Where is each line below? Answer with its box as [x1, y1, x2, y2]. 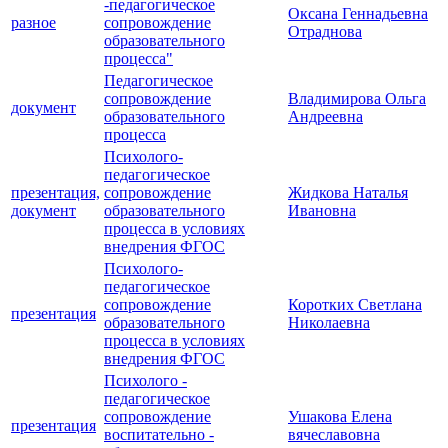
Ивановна [288, 202, 356, 220]
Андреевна [288, 108, 363, 126]
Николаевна [288, 314, 370, 332]
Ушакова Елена [288, 408, 392, 426]
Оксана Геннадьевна [288, 5, 428, 23]
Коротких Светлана [288, 296, 422, 314]
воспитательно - [104, 426, 214, 444]
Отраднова [288, 23, 362, 41]
